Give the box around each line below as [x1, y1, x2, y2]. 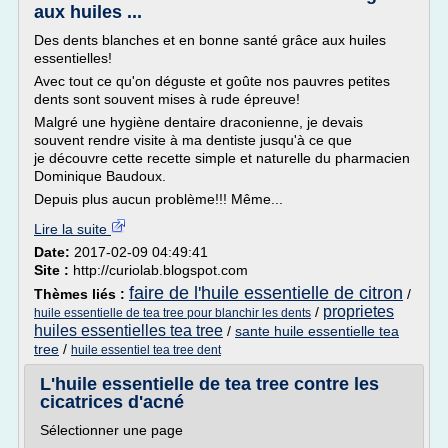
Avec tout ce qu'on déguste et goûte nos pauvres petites [34, 73, 390, 89]
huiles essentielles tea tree [34, 322, 223, 339]
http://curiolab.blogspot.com [73, 262, 248, 278]
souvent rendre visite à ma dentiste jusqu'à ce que [34, 132, 352, 148]
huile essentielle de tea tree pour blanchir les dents [34, 306, 311, 320]
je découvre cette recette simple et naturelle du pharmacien [34, 150, 410, 166]
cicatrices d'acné [40, 392, 184, 412]
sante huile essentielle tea [235, 323, 399, 339]
